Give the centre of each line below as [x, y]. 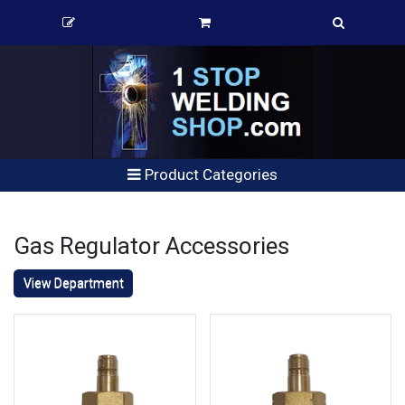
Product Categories [209, 175]
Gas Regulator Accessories [151, 245]
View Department [73, 283]
